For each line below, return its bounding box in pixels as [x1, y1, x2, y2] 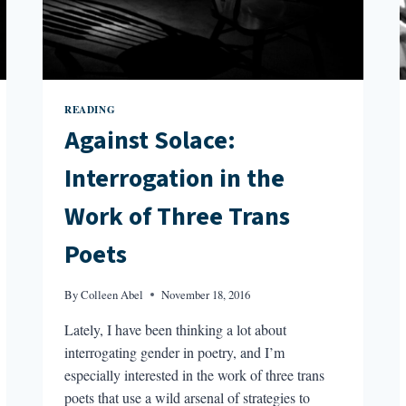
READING [64, 101, 116, 117]
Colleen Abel [81, 286, 144, 304]
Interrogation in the [64, 160, 285, 198]
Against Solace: [64, 122, 237, 159]
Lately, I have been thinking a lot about [64, 320, 287, 340]
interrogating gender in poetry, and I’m [64, 343, 285, 362]
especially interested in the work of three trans [64, 365, 325, 385]
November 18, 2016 [161, 286, 251, 304]
